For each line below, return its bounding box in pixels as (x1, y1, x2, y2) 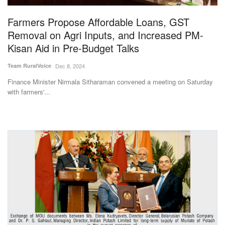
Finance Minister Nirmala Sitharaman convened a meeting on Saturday (8, 76, 213, 86)
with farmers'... (8, 86, 50, 96)
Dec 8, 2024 (55, 61, 85, 70)
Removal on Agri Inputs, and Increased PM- (8, 27, 203, 42)
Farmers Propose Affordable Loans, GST (8, 14, 189, 29)
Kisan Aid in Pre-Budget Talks (8, 40, 139, 55)
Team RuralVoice (8, 61, 51, 69)
